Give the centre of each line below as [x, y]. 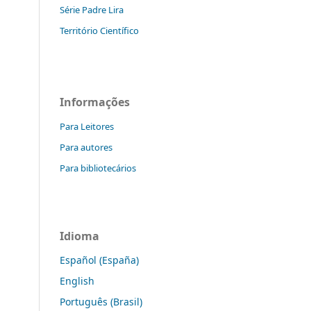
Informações [95, 102]
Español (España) [99, 260]
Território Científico [99, 30]
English [77, 281]
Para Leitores [87, 127]
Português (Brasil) [101, 302]
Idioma [79, 236]
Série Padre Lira [92, 9]
